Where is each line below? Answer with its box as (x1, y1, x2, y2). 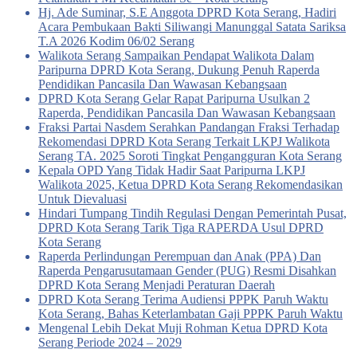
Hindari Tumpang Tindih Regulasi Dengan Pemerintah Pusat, (38, 206, 347, 220)
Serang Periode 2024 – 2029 (38, 335, 182, 349)
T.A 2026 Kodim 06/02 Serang (38, 34, 194, 48)
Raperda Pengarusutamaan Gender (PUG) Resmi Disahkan (38, 264, 336, 277)
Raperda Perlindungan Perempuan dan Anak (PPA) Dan (38, 249, 321, 263)
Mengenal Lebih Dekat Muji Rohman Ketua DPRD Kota (38, 321, 328, 335)
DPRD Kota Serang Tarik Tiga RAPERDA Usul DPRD (38, 221, 324, 234)
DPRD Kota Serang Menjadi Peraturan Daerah (38, 278, 275, 292)
